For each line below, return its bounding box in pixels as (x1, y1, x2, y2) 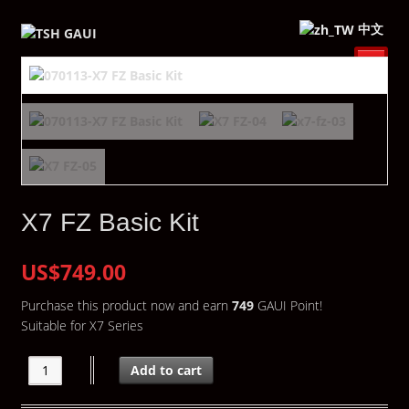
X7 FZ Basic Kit (20, 208, 199, 237)
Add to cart (131, 361, 203, 379)
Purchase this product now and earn (20, 296, 232, 314)
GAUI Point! (253, 296, 322, 314)
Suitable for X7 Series (20, 316, 143, 334)
